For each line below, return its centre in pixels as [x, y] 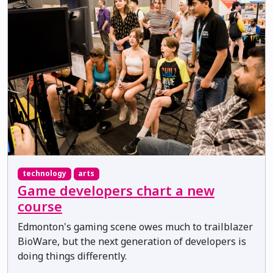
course [40, 206]
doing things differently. [72, 256]
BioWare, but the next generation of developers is [132, 241]
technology [44, 174]
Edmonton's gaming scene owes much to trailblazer [135, 226]
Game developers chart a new [116, 190]
